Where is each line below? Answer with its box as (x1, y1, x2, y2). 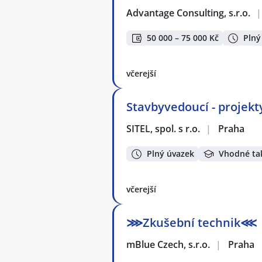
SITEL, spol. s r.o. (126, 122, 201, 135)
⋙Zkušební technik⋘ (126, 214, 257, 230)
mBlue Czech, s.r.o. (126, 237, 211, 251)
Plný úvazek (147, 148, 194, 160)
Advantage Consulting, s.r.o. (126, 6, 251, 19)
